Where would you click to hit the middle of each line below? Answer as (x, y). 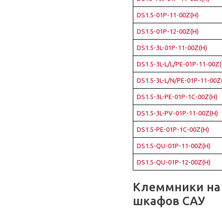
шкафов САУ (169, 201)
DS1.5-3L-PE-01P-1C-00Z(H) (177, 97)
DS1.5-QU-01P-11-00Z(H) (174, 146)
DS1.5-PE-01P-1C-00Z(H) (173, 129)
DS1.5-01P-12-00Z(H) (168, 31)
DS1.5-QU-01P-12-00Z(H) (174, 162)
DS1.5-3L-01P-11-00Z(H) (172, 48)
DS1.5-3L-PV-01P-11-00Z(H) (177, 113)
